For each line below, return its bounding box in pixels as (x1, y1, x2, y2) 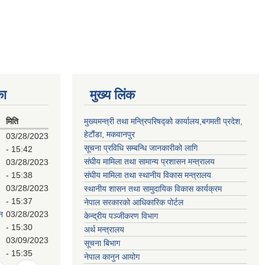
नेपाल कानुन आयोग (84, 252, 140, 261)
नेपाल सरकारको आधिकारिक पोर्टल (84, 198, 183, 207)
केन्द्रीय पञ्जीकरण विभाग (84, 211, 158, 221)
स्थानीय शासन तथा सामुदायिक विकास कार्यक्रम (84, 184, 222, 193)
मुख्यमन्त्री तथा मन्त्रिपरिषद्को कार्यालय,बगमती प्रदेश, (84, 117, 243, 126)
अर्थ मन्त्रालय (84, 225, 124, 234)
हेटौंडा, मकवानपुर (84, 130, 135, 139)
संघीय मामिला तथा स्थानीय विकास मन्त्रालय (84, 170, 211, 180)
